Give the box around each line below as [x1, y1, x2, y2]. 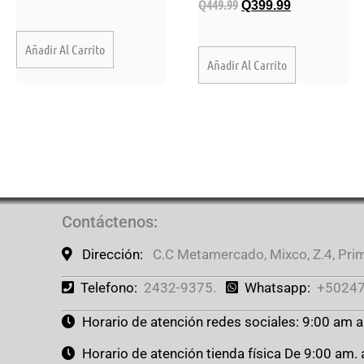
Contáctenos [62, 211, 154, 232]
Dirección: [72, 245, 150, 262]
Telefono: [74, 279, 138, 297]
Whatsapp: [238, 279, 311, 297]
